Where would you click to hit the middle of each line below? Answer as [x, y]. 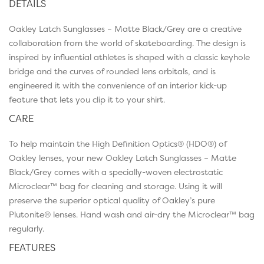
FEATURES [32, 247]
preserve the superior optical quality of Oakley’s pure [112, 200]
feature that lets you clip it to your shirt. [87, 99]
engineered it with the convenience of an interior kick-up [118, 85]
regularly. [27, 228]
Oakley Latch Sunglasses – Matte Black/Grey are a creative [125, 28]
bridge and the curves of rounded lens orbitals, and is [112, 71]
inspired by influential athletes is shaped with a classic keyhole [129, 57]
